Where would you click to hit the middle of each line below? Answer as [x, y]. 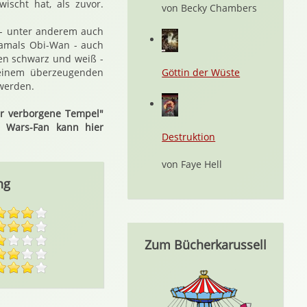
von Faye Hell [192, 164]
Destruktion [189, 137]
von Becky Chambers [210, 8]
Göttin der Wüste [201, 72]
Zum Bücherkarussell [205, 245]
